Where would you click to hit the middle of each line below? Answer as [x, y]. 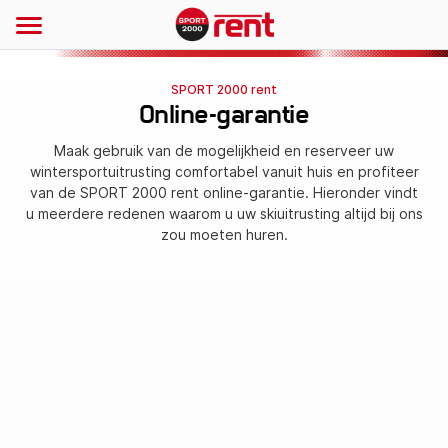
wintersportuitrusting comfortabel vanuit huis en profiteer [224, 171]
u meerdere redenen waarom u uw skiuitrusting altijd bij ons [224, 213]
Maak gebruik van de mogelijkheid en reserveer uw [224, 150]
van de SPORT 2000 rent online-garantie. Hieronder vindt [224, 192]
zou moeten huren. [224, 234]
